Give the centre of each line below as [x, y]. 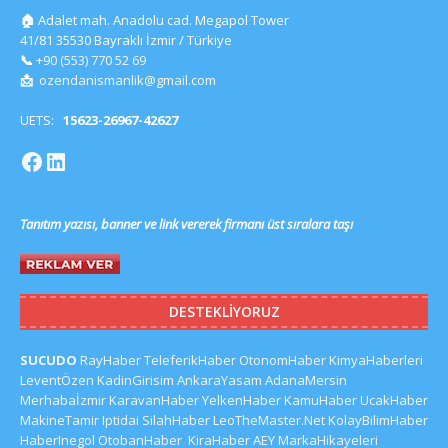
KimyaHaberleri [376, 359]
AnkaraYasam [219, 379]
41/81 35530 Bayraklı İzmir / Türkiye [126, 40]
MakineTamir [59, 419]
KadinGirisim [135, 379]
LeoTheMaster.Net [269, 419]
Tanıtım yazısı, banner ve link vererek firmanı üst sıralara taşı [186, 223]
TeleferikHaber [190, 359]
